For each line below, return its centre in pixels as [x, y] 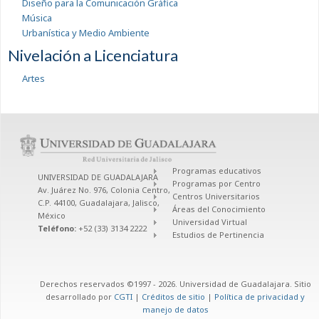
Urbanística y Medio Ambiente [85, 33]
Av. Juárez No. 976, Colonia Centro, [104, 189]
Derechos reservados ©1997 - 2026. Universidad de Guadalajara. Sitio [175, 283]
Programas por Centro [217, 183]
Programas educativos [217, 170]
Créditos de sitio [173, 296]
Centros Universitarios [216, 196]
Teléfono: [58, 228]
